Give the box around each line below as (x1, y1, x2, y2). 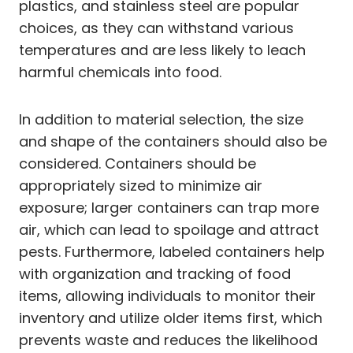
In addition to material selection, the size (19, 109, 303, 129)
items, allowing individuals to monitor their (19, 285, 316, 306)
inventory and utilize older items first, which (19, 307, 322, 328)
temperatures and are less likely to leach (19, 39, 306, 60)
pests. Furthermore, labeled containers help (19, 241, 325, 262)
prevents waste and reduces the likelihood (19, 329, 318, 350)
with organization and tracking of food (19, 263, 291, 284)
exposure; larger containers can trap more (19, 197, 319, 217)
